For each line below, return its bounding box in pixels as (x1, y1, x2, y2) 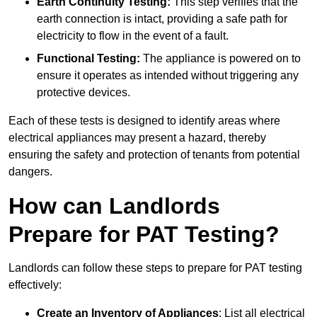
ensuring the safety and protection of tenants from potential (8, 149, 300, 161)
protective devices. (37, 86, 130, 99)
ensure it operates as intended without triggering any (37, 69, 299, 82)
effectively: (8, 279, 62, 292)
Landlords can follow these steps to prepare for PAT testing (8, 262, 302, 275)
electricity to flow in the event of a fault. (37, 30, 229, 42)
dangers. (8, 166, 52, 178)
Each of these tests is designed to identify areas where (8, 115, 280, 127)
